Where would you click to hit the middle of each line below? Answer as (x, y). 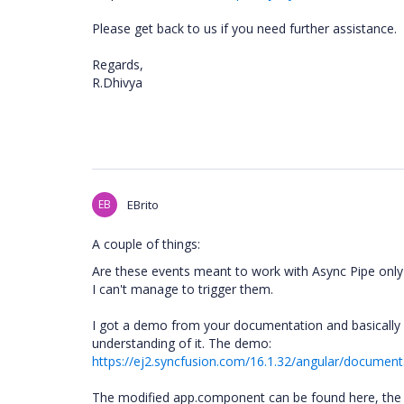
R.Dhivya (123, 83)
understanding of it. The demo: (182, 343)
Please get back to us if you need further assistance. (246, 28)
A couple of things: (146, 244)
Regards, (119, 64)
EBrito (143, 205)
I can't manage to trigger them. (183, 289)
